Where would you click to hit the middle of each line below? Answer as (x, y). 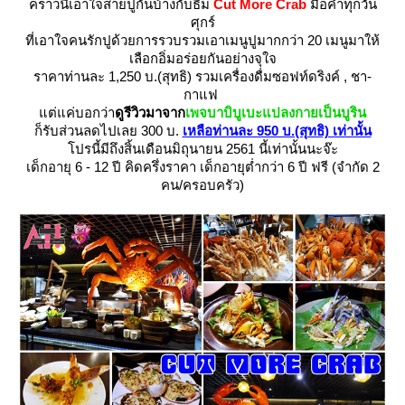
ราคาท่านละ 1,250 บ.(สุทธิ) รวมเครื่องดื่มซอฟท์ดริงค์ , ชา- (202, 76)
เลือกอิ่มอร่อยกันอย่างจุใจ (202, 58)
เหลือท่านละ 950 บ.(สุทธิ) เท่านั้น (277, 131)
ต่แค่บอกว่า (77, 113)
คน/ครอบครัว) (202, 185)
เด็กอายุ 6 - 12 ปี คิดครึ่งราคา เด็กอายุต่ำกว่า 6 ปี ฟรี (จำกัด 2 (202, 167)
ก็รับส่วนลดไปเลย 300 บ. (108, 131)
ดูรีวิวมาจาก (150, 113)
